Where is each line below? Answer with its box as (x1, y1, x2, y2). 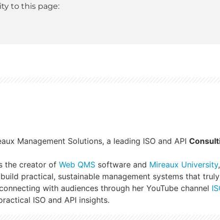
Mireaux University (149, 159, 218, 169)
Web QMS (59, 159, 95, 169)
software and (95, 159, 149, 169)
